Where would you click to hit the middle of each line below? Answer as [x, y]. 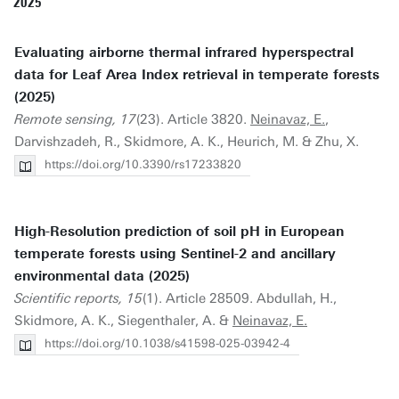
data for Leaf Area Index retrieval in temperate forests [197, 75]
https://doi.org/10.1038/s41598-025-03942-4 [167, 343]
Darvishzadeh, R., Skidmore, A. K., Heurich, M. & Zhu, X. [187, 142]
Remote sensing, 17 [75, 119]
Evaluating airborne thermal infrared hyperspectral [184, 53]
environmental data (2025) [102, 276]
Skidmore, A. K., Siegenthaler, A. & [123, 321]
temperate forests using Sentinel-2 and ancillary [175, 254]
